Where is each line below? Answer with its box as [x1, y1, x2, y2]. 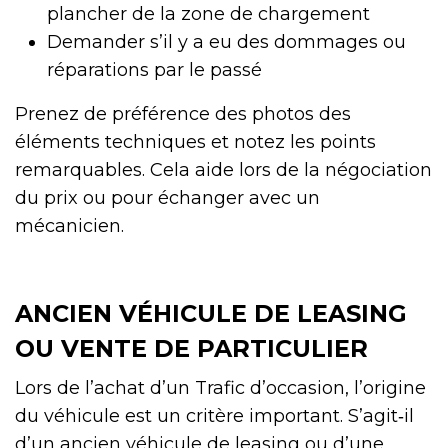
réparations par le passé [47, 58, 262, 81]
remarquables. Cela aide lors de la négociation [15, 158, 432, 181]
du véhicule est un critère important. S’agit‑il [15, 404, 414, 427]
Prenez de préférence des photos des [15, 102, 351, 125]
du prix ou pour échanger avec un [15, 186, 320, 209]
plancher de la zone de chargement [47, 2, 370, 25]
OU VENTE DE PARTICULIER [15, 333, 368, 363]
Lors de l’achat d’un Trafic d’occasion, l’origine [15, 376, 426, 399]
